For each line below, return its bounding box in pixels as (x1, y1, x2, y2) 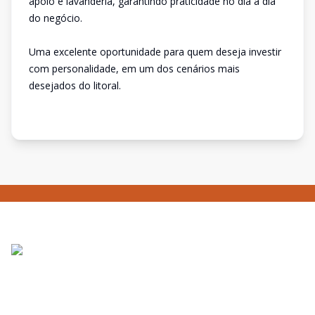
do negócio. (29, 11, 82, 25)
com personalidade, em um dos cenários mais (29, 62, 240, 75)
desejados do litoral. (29, 79, 121, 92)
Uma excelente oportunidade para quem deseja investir (29, 45, 281, 58)
